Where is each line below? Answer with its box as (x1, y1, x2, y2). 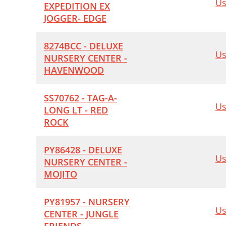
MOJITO (44, 168, 77, 180)
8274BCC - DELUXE (44, 40, 123, 52)
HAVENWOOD (44, 64, 104, 76)
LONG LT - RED (44, 104, 108, 116)
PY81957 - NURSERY (44, 196, 130, 208)
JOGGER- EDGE (44, 12, 106, 24)
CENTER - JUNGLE (44, 208, 119, 220)
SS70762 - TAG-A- (44, 92, 117, 104)
